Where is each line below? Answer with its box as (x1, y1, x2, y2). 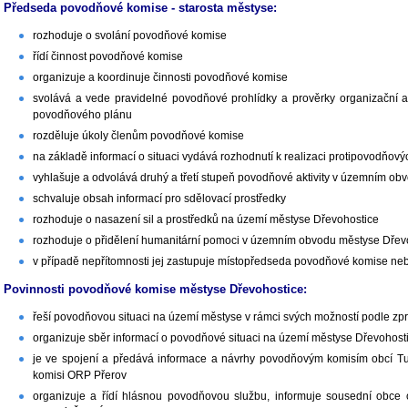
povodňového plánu (33, 108, 132, 122)
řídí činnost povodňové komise (33, 50, 183, 64)
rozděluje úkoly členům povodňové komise (33, 129, 244, 143)
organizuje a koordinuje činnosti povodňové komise (33, 71, 288, 85)
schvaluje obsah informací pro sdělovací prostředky (33, 192, 286, 206)
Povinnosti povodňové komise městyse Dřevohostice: (4, 282, 307, 296)
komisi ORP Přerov (33, 368, 127, 382)
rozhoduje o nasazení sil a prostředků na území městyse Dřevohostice (33, 213, 379, 227)
